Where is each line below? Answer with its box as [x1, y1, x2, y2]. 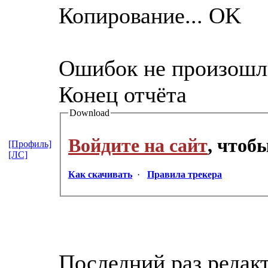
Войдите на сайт [68, 134, 208, 156]
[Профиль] [8, 138, 51, 149]
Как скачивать [68, 169, 132, 180]
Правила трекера [147, 169, 222, 180]
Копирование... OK [59, 2, 241, 28]
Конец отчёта [59, 81, 187, 107]
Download [69, 107, 109, 118]
